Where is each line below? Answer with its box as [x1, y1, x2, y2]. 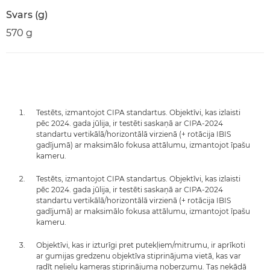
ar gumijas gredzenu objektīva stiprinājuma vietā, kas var [36, 251, 241, 260]
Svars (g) [6, 9, 48, 20]
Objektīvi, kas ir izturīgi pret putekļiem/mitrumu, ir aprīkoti [36, 240, 245, 250]
